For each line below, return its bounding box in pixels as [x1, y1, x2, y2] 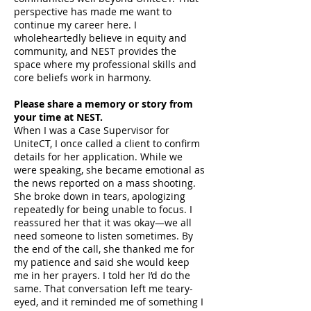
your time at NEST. [14, 110, 103, 124]
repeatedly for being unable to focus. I [14, 203, 192, 216]
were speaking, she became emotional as [14, 163, 205, 176]
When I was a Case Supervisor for [14, 124, 169, 137]
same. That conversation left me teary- [14, 282, 193, 295]
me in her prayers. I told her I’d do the [14, 269, 190, 282]
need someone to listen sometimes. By [14, 229, 193, 242]
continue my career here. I [14, 18, 137, 31]
